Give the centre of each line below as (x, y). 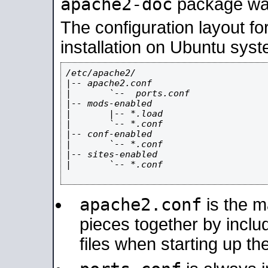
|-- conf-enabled (109, 134)
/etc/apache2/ (101, 73)
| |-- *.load (114, 113)
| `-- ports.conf (128, 93)
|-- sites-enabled (112, 154)
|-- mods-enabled (109, 103)
